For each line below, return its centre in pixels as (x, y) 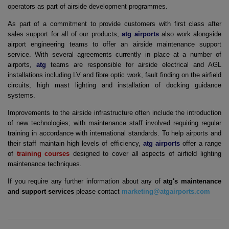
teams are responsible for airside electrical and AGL (134, 65)
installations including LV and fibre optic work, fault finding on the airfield (114, 75)
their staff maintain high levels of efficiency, (75, 143)
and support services (41, 191)
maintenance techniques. (45, 164)
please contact (98, 191)
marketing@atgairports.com (166, 191)
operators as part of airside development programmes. (88, 6)
